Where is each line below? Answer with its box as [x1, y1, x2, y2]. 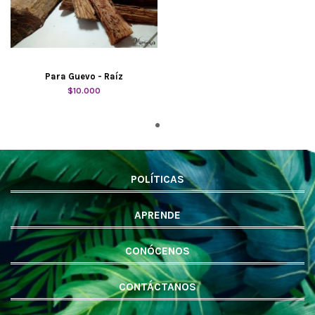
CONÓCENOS [125, 244, 190, 257]
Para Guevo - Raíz [45, 71, 123, 82]
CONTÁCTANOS [119, 281, 196, 293]
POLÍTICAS [131, 172, 184, 186]
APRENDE [134, 208, 181, 221]
